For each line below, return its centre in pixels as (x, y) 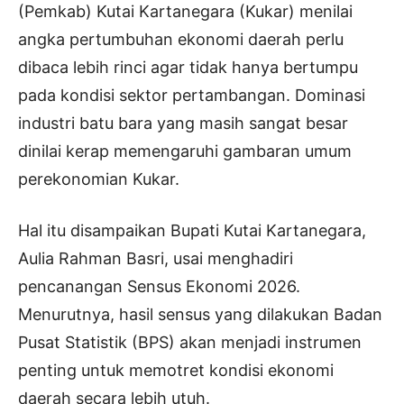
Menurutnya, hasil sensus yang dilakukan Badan (200, 315)
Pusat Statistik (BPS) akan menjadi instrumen (190, 343)
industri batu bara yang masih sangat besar (183, 124)
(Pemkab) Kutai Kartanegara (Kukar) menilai (185, 12)
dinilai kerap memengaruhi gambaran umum (185, 151)
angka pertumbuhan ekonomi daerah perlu (181, 40)
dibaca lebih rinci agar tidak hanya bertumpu (188, 68)
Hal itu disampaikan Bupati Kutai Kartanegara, (192, 231)
